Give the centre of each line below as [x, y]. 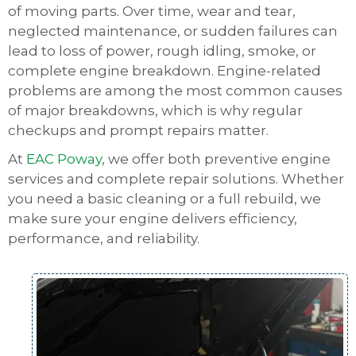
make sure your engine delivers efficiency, [153, 219]
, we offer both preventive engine [216, 159]
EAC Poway [64, 159]
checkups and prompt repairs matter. [138, 131]
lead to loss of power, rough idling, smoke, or [162, 51]
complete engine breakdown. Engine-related [164, 71]
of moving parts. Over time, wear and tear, [152, 12]
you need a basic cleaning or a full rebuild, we [164, 199]
